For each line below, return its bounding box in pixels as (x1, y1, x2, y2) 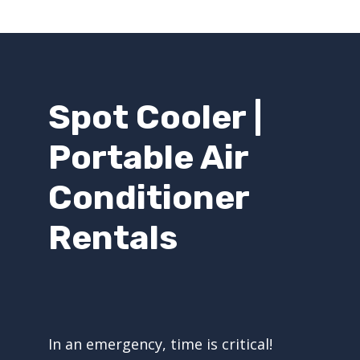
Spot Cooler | (48, 97, 263, 138)
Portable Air (48, 137, 248, 178)
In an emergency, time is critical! (48, 334, 272, 354)
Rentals (48, 218, 178, 259)
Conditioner (48, 178, 249, 219)
